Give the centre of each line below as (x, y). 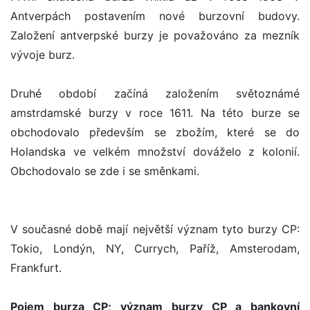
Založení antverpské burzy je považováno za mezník (155, 36)
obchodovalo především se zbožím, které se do (155, 133)
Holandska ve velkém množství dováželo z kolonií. (155, 152)
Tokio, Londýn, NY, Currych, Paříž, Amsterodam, (155, 249)
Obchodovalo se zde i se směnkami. (105, 171)
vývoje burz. (43, 55)
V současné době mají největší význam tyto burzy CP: (155, 229)
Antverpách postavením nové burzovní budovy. (155, 16)
